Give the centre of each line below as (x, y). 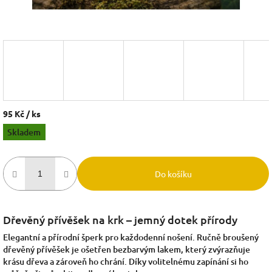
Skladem (24, 132)
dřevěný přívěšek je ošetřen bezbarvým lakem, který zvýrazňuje (127, 249)
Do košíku (173, 173)
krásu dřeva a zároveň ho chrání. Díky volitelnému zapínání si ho (126, 261)
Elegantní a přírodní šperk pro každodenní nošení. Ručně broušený (131, 237)
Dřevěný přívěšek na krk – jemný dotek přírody (120, 219)
